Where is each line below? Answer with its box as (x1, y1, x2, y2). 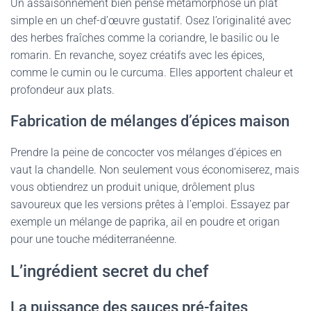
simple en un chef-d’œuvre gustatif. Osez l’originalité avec (10, 14, 291, 27)
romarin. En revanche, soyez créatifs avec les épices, (10, 49, 264, 62)
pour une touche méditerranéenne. (10, 233, 177, 246)
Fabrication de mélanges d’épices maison (10, 112, 289, 130)
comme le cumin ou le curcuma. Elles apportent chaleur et (10, 66, 293, 79)
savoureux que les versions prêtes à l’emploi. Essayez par (10, 198, 289, 211)
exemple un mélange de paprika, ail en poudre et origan (10, 215, 280, 228)
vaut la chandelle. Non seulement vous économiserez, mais (10, 163, 299, 176)
